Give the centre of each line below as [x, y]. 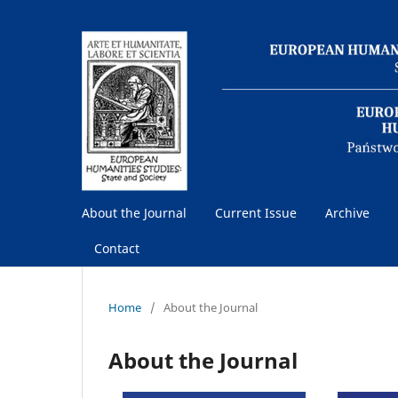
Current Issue [256, 212]
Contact [117, 248]
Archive [347, 212]
